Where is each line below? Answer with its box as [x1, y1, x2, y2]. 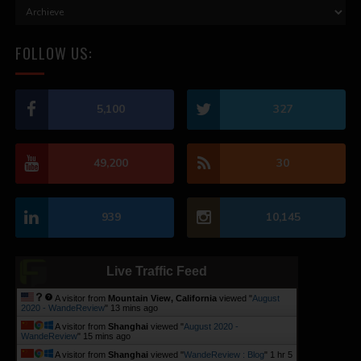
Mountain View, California [107, 293, 217, 304]
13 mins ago [110, 303, 158, 313]
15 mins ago [82, 331, 131, 342]
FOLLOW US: [15, 41, 93, 64]
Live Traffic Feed [106, 264, 207, 279]
